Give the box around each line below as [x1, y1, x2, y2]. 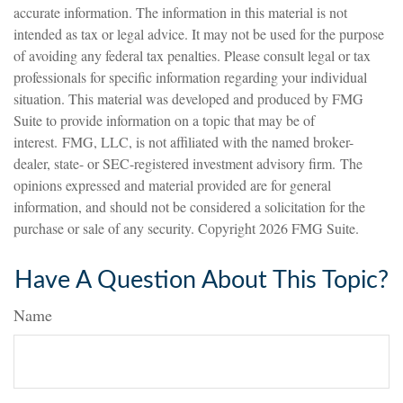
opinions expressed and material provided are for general [13, 175, 331, 194]
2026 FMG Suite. [259, 219, 359, 237]
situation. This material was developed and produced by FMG [13, 89, 363, 108]
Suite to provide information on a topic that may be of [13, 111, 315, 130]
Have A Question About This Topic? [14, 268, 389, 292]
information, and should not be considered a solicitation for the [13, 197, 365, 216]
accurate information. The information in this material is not [13, 3, 347, 22]
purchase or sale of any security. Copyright [13, 219, 259, 237]
